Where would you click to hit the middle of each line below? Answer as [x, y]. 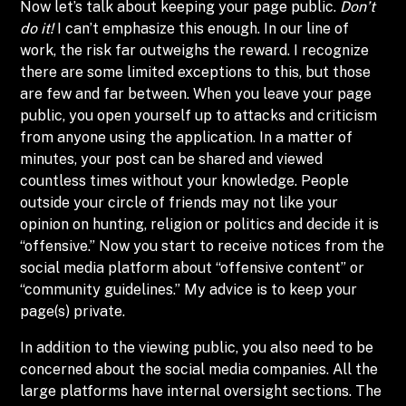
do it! [37, 29]
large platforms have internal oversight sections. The [201, 391]
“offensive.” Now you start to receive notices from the [203, 246]
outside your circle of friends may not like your [179, 203]
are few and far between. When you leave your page [196, 94]
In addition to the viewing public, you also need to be [197, 348]
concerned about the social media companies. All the [199, 369]
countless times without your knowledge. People [185, 181]
